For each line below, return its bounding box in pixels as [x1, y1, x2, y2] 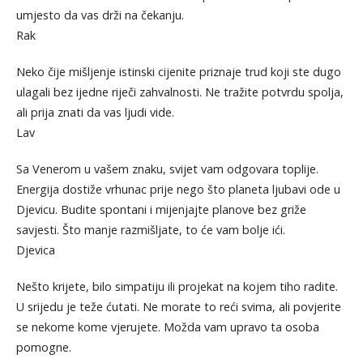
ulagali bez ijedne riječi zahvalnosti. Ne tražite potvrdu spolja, [15, 84, 344, 100]
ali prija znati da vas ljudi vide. [15, 105, 174, 121]
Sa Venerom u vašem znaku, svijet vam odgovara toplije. [15, 161, 318, 177]
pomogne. [15, 340, 71, 356]
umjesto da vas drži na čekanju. [15, 7, 184, 23]
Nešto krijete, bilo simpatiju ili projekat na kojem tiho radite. [15, 279, 338, 295]
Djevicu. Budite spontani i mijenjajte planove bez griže [15, 202, 306, 218]
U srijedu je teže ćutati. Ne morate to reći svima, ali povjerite [15, 299, 341, 315]
